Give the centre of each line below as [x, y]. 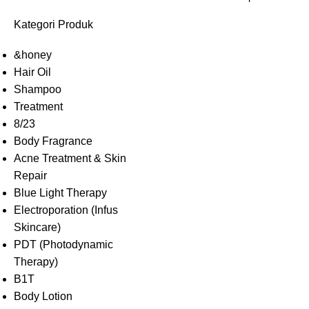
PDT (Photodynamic [63, 245]
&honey [33, 55]
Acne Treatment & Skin [70, 158]
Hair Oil [32, 72]
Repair [30, 176]
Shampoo [38, 89]
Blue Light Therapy [60, 193]
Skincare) [37, 227]
